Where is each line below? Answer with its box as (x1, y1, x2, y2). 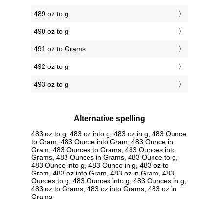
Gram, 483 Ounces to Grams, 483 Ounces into (31, 145, 176, 153)
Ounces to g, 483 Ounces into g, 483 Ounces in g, (31, 176, 186, 185)
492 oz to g (34, 63, 68, 71)
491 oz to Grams (34, 45, 86, 53)
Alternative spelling (74, 114, 145, 123)
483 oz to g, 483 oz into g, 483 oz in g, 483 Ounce (31, 130, 186, 138)
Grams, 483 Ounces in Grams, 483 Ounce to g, (31, 153, 178, 161)
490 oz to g (34, 27, 68, 36)
